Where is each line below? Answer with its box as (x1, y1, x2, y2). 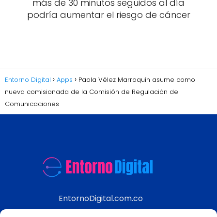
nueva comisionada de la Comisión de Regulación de (5, 87, 178, 97)
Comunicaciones (5, 99, 59, 109)
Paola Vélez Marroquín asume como (78, 75, 195, 85)
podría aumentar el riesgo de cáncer (27, 8, 190, 21)
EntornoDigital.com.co (59, 193, 143, 204)
